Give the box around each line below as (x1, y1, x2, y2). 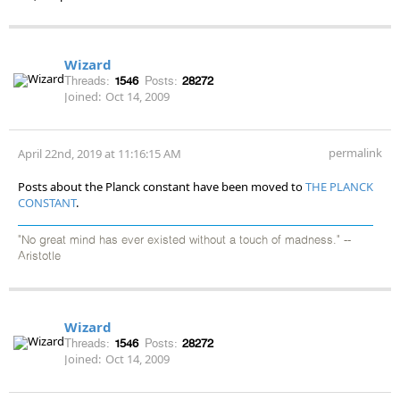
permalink (329, 144, 382, 161)
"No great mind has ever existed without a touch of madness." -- (18, 234, 351, 246)
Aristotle (18, 250, 61, 262)
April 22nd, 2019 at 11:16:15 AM (18, 145, 181, 162)
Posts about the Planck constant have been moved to (18, 178, 305, 195)
